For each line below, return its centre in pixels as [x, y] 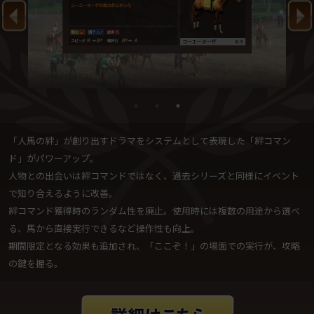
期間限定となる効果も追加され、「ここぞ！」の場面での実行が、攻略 [154, 246]
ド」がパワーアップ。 [53, 158]
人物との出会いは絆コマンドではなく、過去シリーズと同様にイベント [153, 176]
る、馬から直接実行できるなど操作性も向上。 [104, 228]
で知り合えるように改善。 [63, 193]
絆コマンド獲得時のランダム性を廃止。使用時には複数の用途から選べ [154, 211]
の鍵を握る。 [35, 264]
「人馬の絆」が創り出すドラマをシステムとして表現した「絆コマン [149, 141]
